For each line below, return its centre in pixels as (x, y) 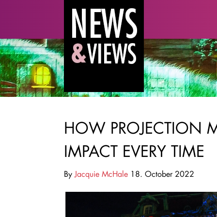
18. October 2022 (161, 174)
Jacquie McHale (101, 174)
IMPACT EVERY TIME (134, 151)
